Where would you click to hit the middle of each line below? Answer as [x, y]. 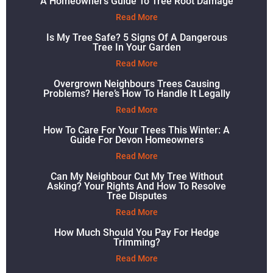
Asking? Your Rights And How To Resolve [136, 186]
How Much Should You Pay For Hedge [136, 232]
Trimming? [136, 242]
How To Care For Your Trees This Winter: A [136, 130]
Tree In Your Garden [136, 47]
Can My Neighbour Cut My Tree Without [136, 176]
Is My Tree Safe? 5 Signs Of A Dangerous [136, 37]
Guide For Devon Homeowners [136, 140]
